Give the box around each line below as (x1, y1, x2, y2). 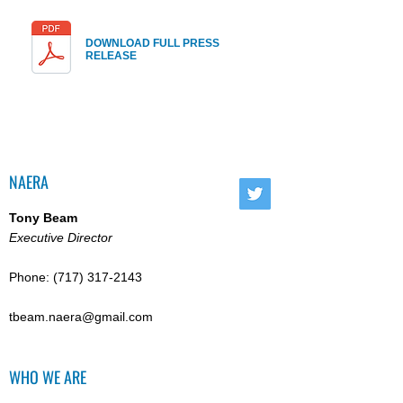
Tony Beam (9, 210, 77, 225)
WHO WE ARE (9, 365, 86, 389)
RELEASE (85, 49, 137, 62)
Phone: (9, 270, 53, 284)
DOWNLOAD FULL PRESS (85, 37, 219, 49)
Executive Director (9, 230, 112, 245)
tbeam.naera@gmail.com (9, 309, 153, 324)
